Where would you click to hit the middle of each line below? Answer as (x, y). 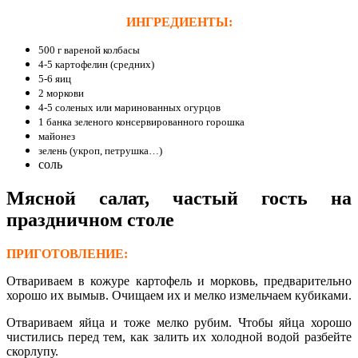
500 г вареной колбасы (89, 50)
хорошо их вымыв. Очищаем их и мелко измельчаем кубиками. (179, 295)
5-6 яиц (55, 78)
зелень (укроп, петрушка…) (100, 150)
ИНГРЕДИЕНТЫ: (179, 22)
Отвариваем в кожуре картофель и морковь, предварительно (179, 280)
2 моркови (61, 93)
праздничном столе (90, 219)
